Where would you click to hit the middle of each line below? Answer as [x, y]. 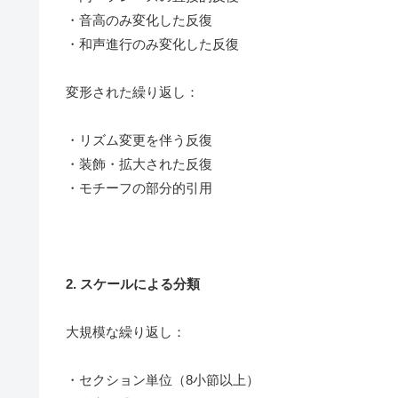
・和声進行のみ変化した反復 [152, 44]
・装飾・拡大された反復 [139, 164]
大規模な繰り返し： [126, 332]
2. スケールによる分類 [133, 284]
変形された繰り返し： [132, 92]
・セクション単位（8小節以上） [163, 380]
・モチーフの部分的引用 [139, 188]
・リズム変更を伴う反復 [139, 140]
